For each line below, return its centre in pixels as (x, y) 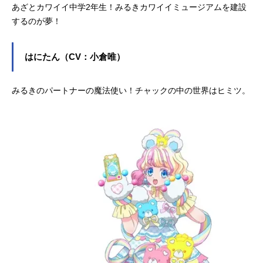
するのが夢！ (36, 21)
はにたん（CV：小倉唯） (75, 57)
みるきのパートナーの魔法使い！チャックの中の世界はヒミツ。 (131, 90)
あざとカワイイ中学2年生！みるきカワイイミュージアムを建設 (129, 7)
